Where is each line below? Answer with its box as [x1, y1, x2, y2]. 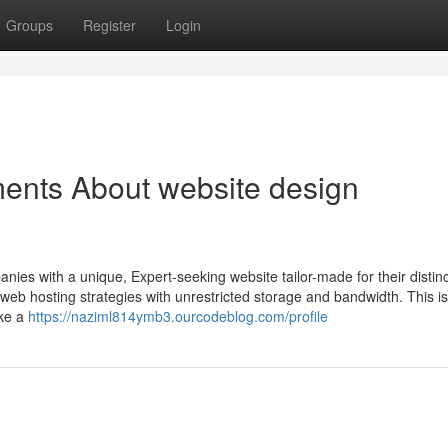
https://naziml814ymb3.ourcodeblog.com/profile [28, 306, 328, 326]
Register [83, 15, 136, 35]
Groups [6, 15, 53, 35]
